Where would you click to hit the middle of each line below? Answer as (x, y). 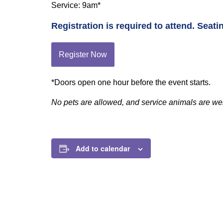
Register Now (83, 55)
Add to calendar (103, 148)
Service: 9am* (76, 5)
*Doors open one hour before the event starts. (131, 82)
